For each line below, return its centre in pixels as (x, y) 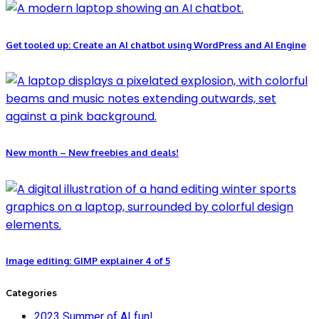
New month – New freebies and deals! (92, 153)
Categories (31, 293)
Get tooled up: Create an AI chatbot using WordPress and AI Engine (156, 45)
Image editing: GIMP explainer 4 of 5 (88, 260)
